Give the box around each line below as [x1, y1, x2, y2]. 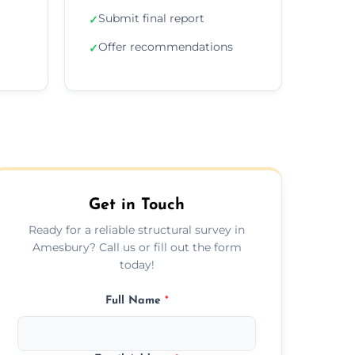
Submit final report [98, 10, 204, 25]
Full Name [105, 294, 165, 307]
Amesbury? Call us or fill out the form [32, 239, 242, 254]
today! [119, 257, 155, 272]
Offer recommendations [98, 39, 233, 54]
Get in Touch [89, 197, 185, 213]
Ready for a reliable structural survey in [29, 222, 246, 237]
